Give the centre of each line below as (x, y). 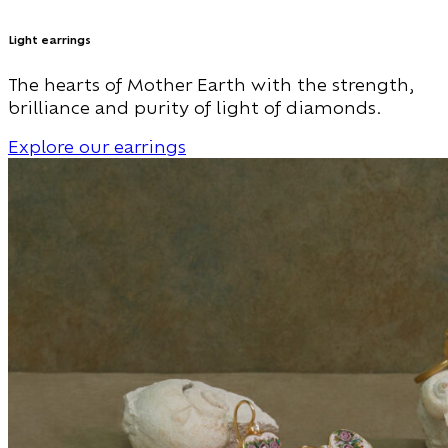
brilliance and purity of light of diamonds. (195, 108)
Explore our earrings (97, 147)
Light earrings (49, 40)
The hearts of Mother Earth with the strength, (211, 85)
